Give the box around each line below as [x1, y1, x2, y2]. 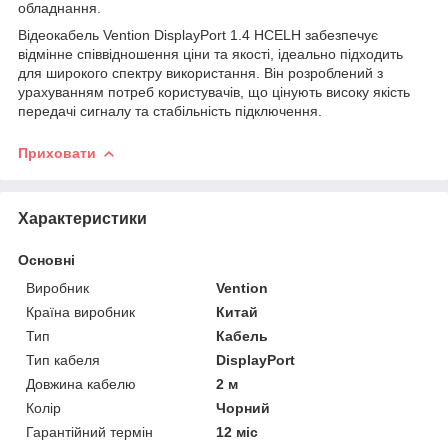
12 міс [216, 423, 259, 440]
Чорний [216, 399, 271, 416]
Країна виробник [26, 303, 135, 320]
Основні [18, 251, 75, 268]
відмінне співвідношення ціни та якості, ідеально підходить [18, 45, 403, 62]
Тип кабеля [26, 351, 100, 368]
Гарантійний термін [26, 423, 153, 440]
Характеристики [18, 209, 147, 227]
